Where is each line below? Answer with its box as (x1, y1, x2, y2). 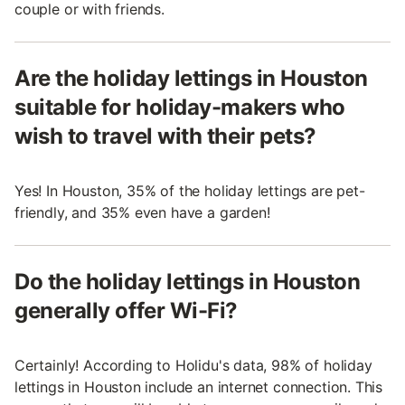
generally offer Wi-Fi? (14, 297, 238, 324)
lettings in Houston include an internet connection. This (14, 377, 383, 396)
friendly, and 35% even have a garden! (14, 202, 270, 221)
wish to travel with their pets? (14, 122, 316, 149)
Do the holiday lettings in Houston (14, 268, 361, 295)
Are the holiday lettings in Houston (14, 64, 369, 91)
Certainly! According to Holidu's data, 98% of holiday (14, 355, 372, 374)
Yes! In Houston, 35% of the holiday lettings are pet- (14, 181, 365, 200)
